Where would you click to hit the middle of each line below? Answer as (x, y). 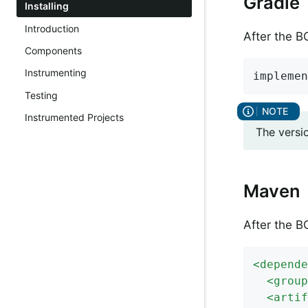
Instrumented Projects (74, 118)
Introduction (52, 28)
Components (53, 50)
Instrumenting (56, 73)
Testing (41, 95)
